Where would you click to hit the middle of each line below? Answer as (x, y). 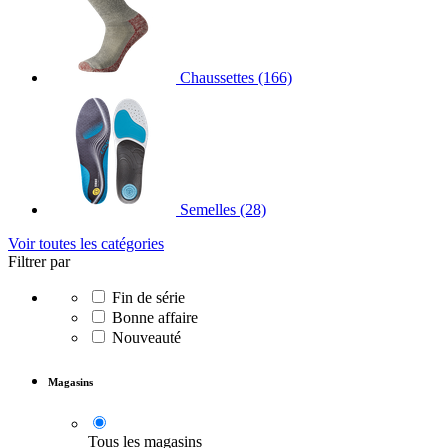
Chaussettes (217, 78)
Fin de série (148, 298)
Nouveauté (146, 338)
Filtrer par (39, 262)
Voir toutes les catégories (86, 244)
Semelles (208, 210)
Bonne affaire (155, 318)
